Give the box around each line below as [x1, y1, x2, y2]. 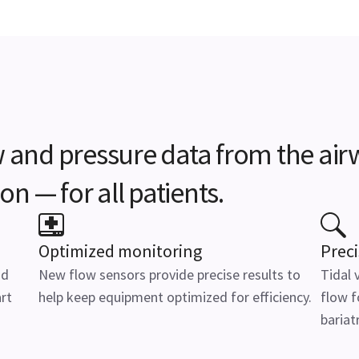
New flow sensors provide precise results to [38, 265, 301, 284]
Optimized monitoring [38, 240, 202, 262]
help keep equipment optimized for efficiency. [38, 288, 312, 306]
